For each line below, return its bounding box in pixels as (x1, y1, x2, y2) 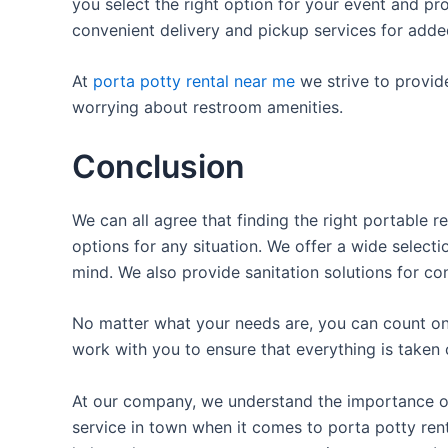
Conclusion (72, 146, 245, 186)
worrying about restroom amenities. (72, 97, 343, 118)
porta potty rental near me (93, 71, 295, 92)
